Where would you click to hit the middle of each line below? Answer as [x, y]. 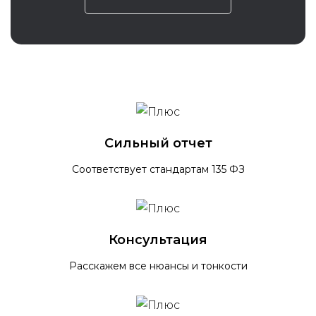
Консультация [158, 239]
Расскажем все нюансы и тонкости [158, 266]
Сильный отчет [158, 143]
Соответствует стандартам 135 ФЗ [158, 169]
